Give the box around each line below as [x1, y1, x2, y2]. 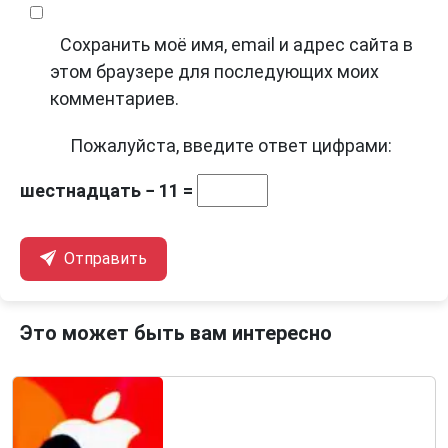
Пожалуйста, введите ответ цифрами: [70, 135, 392, 157]
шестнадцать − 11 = [20, 180, 197, 202]
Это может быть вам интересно [20, 321, 332, 346]
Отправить [60, 249, 147, 269]
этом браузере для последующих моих [50, 61, 379, 83]
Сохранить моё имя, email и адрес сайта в [60, 34, 413, 56]
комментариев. [50, 88, 179, 110]
